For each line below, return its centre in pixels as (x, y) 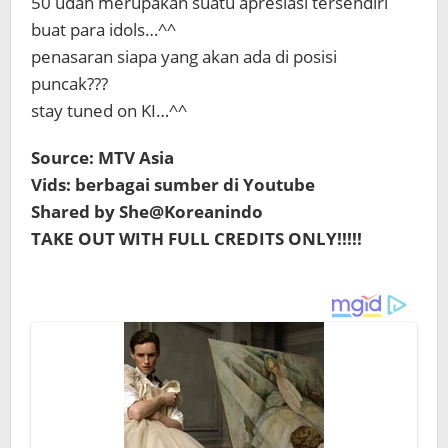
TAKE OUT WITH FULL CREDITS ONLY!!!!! (196, 238)
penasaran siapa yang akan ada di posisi (184, 56)
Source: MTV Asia (102, 157)
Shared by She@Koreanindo (147, 211)
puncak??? (69, 83)
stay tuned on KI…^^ (109, 110)
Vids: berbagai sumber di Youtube (173, 184)
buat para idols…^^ (103, 29)
